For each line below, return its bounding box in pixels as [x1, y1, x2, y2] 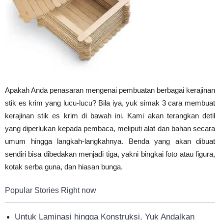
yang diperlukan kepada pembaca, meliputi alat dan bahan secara [5, 124, 215, 133]
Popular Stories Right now [5, 186, 96, 194]
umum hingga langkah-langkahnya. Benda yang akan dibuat [5, 137, 215, 145]
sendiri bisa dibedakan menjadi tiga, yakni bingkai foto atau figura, [5, 150, 215, 158]
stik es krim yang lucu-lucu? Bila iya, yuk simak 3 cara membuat [5, 99, 215, 107]
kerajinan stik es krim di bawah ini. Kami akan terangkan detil [5, 111, 215, 120]
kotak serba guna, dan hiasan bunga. [5, 163, 123, 171]
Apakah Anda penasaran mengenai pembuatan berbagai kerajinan [5, 86, 215, 94]
